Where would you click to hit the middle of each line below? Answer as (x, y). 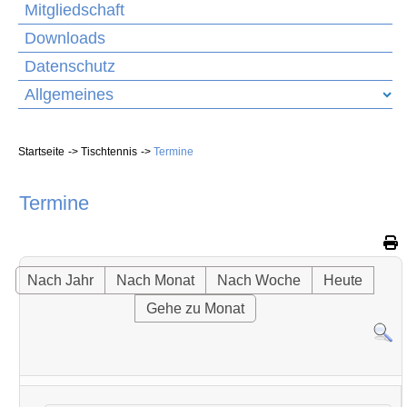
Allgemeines (69, 94)
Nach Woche (259, 280)
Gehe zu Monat (195, 308)
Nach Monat (156, 280)
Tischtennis (109, 151)
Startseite (41, 151)
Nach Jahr (61, 280)
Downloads (65, 38)
